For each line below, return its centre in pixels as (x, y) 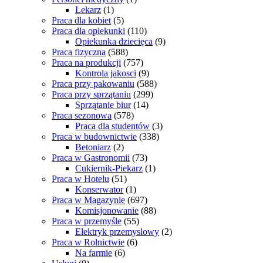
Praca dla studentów (112, 126)
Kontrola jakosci (106, 73)
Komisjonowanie (107, 210)
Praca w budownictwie (94, 136)
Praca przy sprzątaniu (91, 94)
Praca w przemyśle (87, 221)
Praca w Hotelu (80, 178)
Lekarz (88, 9)
